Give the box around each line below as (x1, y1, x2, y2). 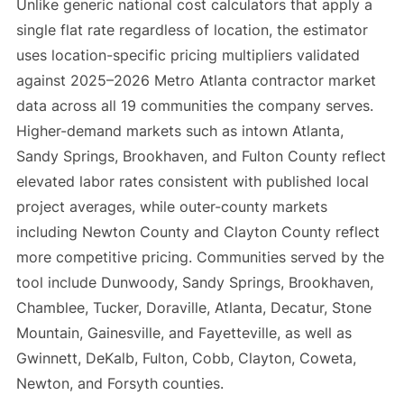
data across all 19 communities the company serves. (15, 96, 373, 115)
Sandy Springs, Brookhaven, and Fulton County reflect (15, 146, 386, 165)
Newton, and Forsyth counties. (15, 373, 224, 392)
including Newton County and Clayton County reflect (15, 222, 380, 241)
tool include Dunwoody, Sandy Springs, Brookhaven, (15, 272, 373, 291)
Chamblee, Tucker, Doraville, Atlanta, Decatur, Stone (15, 298, 372, 317)
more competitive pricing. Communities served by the (15, 247, 384, 266)
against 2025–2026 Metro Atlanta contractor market (15, 70, 376, 89)
